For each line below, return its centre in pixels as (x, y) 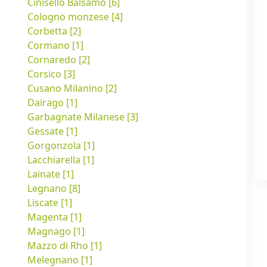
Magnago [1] (56, 232)
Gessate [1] (52, 131)
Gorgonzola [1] (61, 146)
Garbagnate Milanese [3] (83, 117)
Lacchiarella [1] (61, 160)
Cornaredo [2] (59, 60)
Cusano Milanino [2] (72, 89)
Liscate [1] (50, 203)
